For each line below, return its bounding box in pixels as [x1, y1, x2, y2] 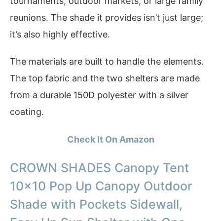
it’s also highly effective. [10, 29, 110, 39]
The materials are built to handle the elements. [10, 56, 204, 67]
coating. [10, 107, 44, 117]
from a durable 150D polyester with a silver [10, 90, 188, 101]
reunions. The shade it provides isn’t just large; [10, 12, 203, 23]
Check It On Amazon [67, 134, 154, 145]
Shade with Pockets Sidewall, [10, 196, 183, 212]
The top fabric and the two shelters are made [10, 73, 200, 84]
